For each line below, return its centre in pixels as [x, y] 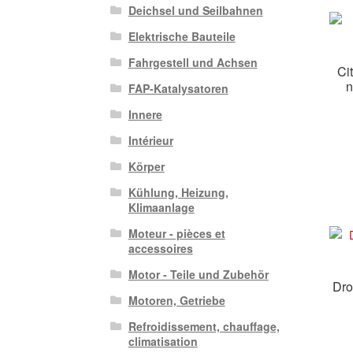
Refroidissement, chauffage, [204, 327]
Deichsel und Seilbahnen [195, 11]
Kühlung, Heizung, [178, 193]
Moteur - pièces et [176, 234]
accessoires [160, 249]
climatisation [163, 342]
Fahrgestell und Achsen [193, 63]
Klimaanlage [161, 208]
